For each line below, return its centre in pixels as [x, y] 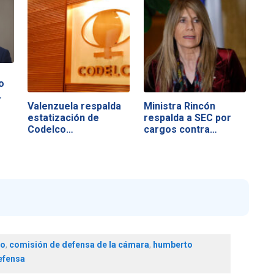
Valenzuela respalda [75, 106]
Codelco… [51, 129]
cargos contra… [180, 129]
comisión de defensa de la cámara [79, 245]
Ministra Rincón [179, 106]
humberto [172, 245]
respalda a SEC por [187, 117]
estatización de [64, 117]
